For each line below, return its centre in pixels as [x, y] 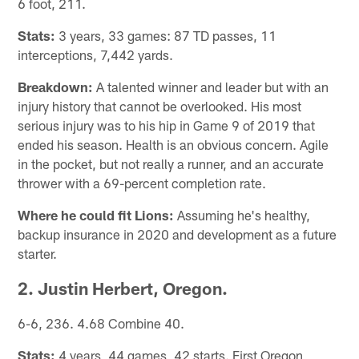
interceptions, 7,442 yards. [96, 54]
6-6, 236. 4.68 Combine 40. [101, 323]
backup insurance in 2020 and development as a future [177, 234]
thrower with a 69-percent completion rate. [142, 182]
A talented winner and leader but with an [211, 86]
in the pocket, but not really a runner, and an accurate [171, 163]
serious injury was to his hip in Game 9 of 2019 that [167, 125]
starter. [38, 253]
